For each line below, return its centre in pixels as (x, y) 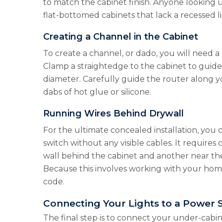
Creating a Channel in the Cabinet (121, 37)
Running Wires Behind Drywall (113, 113)
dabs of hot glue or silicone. (97, 92)
